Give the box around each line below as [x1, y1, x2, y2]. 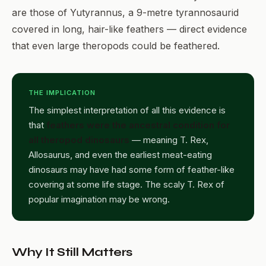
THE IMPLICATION [28, 88, 96, 97]
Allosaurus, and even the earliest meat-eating [28, 148, 212, 160]
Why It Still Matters [12, 244, 132, 259]
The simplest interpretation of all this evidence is [28, 104, 226, 116]
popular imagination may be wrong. [28, 193, 170, 205]
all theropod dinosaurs [28, 134, 129, 145]
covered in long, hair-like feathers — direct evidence [12, 23, 247, 35]
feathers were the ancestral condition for [46, 119, 230, 131]
